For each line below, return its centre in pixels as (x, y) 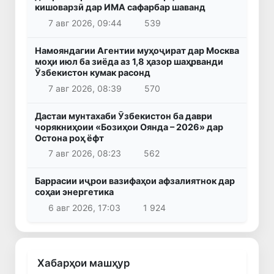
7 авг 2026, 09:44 (85, 23)
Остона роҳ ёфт (69, 138)
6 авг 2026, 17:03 (84, 207)
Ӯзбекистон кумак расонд (93, 73)
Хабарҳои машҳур (83, 263)
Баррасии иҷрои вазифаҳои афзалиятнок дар (135, 181)
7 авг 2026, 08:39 (85, 88)
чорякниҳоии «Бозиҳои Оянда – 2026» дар (129, 127)
